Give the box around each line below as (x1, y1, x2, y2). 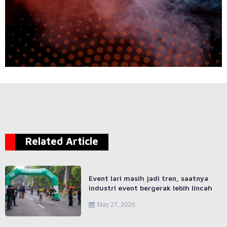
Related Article (25, 135, 98, 147)
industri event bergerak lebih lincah (89, 183, 212, 192)
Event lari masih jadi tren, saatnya (89, 173, 208, 182)
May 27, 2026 (97, 200, 135, 209)
